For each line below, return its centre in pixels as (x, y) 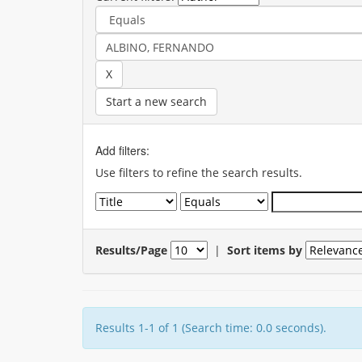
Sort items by (265, 250)
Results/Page (131, 250)
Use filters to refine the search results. (199, 173)
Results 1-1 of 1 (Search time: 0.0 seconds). (211, 328)
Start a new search (156, 101)
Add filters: (122, 150)
